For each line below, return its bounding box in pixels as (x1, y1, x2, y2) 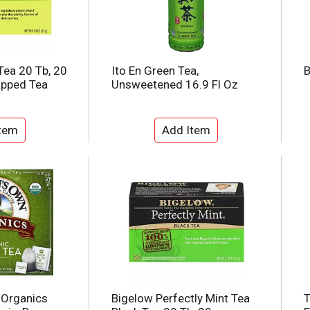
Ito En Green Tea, (111, 64, 199, 78)
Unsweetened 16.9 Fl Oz (111, 77, 238, 92)
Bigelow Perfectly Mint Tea (111, 291, 250, 306)
